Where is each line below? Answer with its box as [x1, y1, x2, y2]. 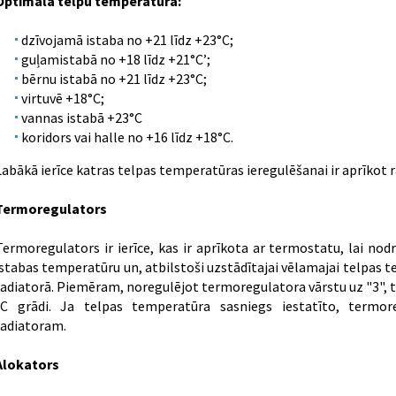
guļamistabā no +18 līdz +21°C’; [20, 50, 210, 68]
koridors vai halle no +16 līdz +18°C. [20, 128, 233, 146]
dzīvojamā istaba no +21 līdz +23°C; [20, 31, 233, 49]
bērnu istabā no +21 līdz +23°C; [20, 70, 207, 88]
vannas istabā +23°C [20, 109, 142, 126]
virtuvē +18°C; [20, 89, 104, 107]
